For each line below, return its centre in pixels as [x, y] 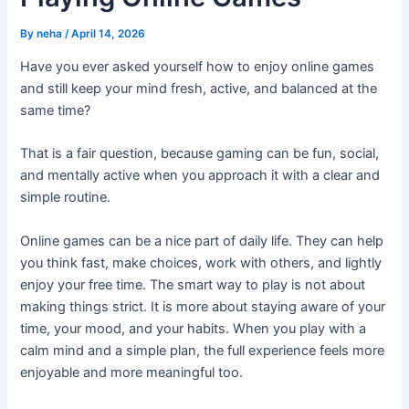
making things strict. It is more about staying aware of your [203, 306]
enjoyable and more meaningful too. [132, 372]
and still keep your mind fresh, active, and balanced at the [199, 89]
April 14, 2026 [109, 34]
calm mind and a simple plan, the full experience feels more [203, 350]
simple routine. [66, 198]
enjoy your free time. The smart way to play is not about [193, 284]
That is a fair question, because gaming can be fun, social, [200, 154]
